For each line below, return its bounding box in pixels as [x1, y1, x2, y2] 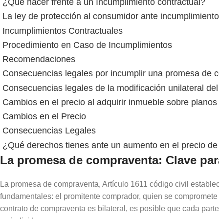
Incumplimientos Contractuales [2, 25, 123, 36]
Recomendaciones [2, 54, 75, 65]
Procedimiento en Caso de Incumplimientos [2, 40, 172, 50]
